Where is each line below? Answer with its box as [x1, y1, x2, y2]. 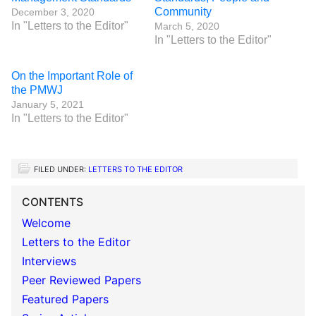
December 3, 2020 [11, 6, 95, 18]
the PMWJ [11, 84, 63, 96]
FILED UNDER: [34, 164, 88, 174]
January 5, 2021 [11, 99, 84, 110]
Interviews [22, 254, 76, 268]
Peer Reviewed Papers [22, 273, 141, 287]
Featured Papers [22, 292, 109, 306]
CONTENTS [22, 195, 83, 209]
